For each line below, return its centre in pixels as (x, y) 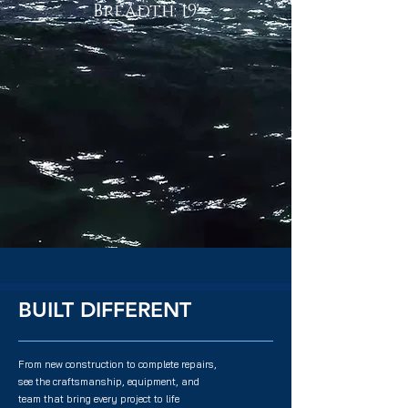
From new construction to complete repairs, (117, 364)
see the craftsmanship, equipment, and (110, 382)
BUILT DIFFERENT (105, 310)
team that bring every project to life (99, 399)
